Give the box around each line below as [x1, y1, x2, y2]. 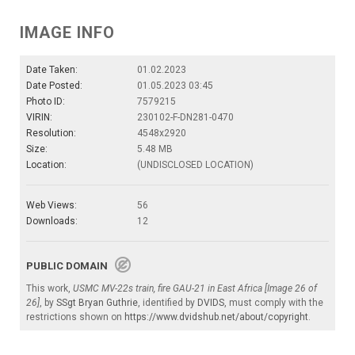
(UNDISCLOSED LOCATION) [137, 158, 254, 170]
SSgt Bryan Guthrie [56, 296, 138, 308]
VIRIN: [26, 111, 52, 123]
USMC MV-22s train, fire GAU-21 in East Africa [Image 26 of [73, 282, 317, 294]
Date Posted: [26, 79, 82, 91]
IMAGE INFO [20, 22, 115, 42]
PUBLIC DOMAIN [26, 259, 115, 272]
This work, [26, 282, 73, 294]
